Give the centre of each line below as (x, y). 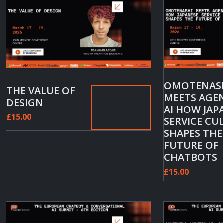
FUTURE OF (191, 145)
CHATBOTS (190, 157)
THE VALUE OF (41, 91)
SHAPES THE (193, 133)
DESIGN (25, 103)
